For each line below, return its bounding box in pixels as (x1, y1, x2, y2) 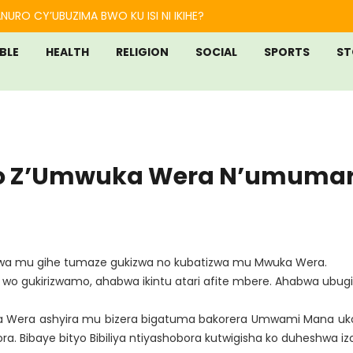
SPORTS (264, 44, 310, 60)
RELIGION (116, 44, 169, 60)
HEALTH (46, 44, 89, 60)
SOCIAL (195, 44, 237, 60)
